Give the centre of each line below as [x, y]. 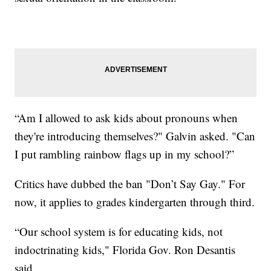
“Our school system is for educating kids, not [119, 232]
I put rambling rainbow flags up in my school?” [126, 154]
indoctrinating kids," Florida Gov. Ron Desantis [125, 250]
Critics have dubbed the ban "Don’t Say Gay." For [130, 184]
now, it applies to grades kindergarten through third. [135, 202]
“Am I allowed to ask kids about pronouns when [126, 118]
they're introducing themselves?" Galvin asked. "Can [135, 136]
